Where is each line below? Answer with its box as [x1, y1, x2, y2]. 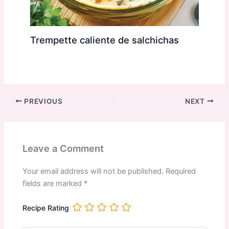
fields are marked [22, 179, 84, 189]
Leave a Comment [22, 143, 104, 154]
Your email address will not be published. [22, 167, 164, 176]
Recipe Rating [22, 203, 70, 213]
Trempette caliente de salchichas [30, 34, 179, 46]
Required [166, 167, 196, 176]
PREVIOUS [22, 97, 63, 105]
